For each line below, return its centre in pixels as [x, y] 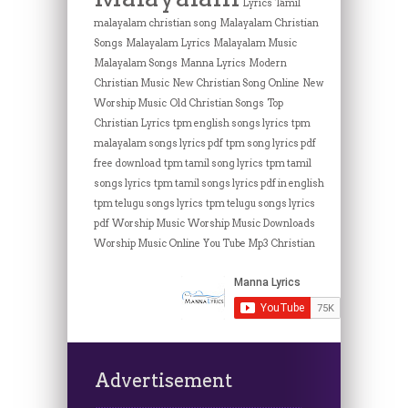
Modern [267, 63]
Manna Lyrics [213, 63]
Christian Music [131, 83]
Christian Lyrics [132, 123]
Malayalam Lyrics [168, 43]
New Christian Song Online [235, 83]
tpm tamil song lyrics [213, 163]
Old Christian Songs [216, 103]
